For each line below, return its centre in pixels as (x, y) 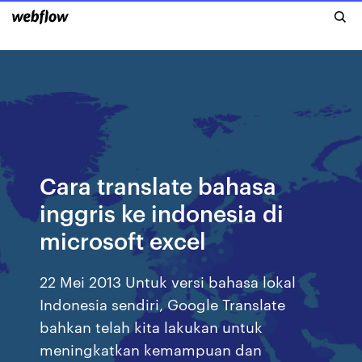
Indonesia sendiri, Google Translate (163, 303)
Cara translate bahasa (158, 185)
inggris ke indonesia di (162, 212)
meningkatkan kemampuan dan (151, 349)
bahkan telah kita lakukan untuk (152, 326)
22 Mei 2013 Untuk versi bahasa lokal (168, 281)
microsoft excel (123, 240)
